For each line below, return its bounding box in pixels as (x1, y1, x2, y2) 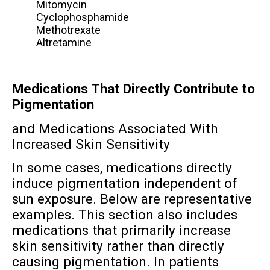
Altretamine (36, 36, 92, 49)
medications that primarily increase (11, 222, 231, 239)
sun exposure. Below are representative (11, 191, 252, 207)
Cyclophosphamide (36, 11, 129, 24)
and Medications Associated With (11, 120, 218, 136)
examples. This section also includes (11, 207, 237, 223)
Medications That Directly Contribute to (11, 81, 255, 97)
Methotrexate (36, 24, 101, 37)
